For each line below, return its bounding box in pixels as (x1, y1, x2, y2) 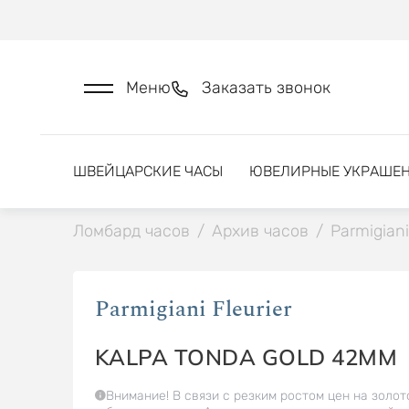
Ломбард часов (72, 221, 190, 241)
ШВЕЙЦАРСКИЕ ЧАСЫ (72, 163, 223, 180)
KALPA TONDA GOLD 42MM (94, 343, 397, 371)
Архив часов (211, 221, 309, 241)
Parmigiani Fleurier (94, 293, 292, 326)
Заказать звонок (202, 78, 330, 98)
